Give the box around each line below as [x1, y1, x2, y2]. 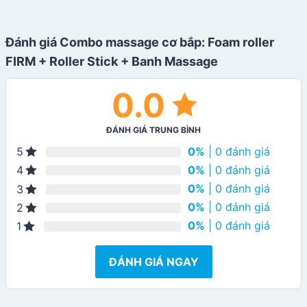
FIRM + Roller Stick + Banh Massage [5, 54, 218, 69]
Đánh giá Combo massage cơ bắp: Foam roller [5, 35, 274, 50]
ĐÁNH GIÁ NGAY [108, 254, 199, 269]
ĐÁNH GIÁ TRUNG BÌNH [106, 125, 201, 136]
